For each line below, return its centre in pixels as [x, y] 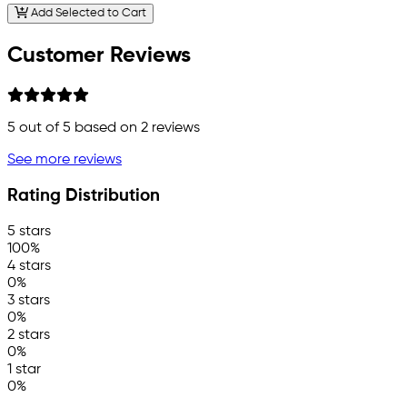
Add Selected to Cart [87, 14]
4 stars [29, 266]
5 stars [29, 231]
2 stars [29, 335]
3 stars [29, 300]
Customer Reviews [99, 56]
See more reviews [65, 160]
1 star [24, 369]
